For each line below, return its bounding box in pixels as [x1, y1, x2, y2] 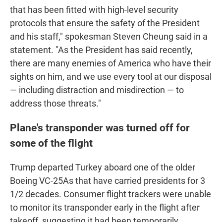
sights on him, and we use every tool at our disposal [10, 71, 212, 82]
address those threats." [10, 98, 101, 109]
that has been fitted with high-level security [10, 4, 178, 15]
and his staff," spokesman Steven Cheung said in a [10, 31, 208, 42]
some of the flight [10, 137, 93, 150]
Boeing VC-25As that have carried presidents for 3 [10, 175, 205, 186]
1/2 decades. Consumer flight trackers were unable [10, 189, 211, 200]
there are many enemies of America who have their [10, 58, 211, 69]
